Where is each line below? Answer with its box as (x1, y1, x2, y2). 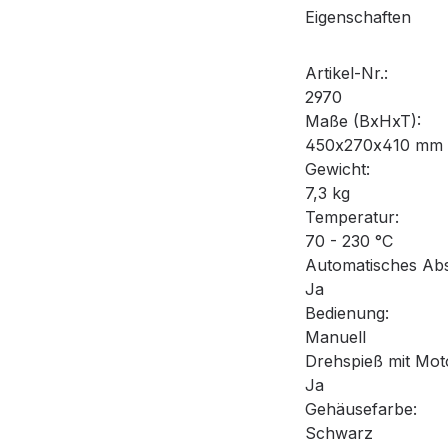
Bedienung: (305, 303, 389, 324)
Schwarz (305, 423, 373, 444)
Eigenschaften (305, 7, 411, 28)
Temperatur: (305, 207, 399, 228)
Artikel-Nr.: (305, 63, 388, 84)
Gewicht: (305, 159, 370, 180)
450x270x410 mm (305, 135, 443, 156)
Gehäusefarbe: (305, 399, 417, 420)
